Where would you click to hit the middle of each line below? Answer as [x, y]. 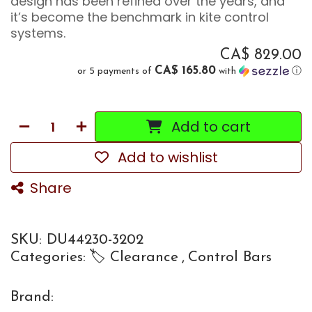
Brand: [32, 297]
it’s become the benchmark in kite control [140, 17]
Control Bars [230, 258]
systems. [38, 33]
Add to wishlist [167, 158]
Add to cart [209, 127]
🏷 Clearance [134, 258]
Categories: [48, 258]
